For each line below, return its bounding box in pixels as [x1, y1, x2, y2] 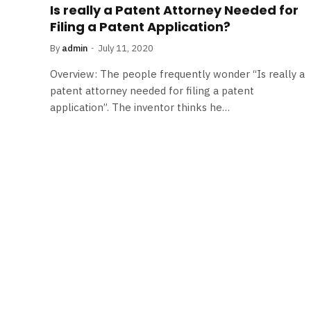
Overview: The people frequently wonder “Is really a [50, 67, 305, 81]
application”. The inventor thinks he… [50, 100, 230, 114]
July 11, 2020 [98, 42, 153, 54]
